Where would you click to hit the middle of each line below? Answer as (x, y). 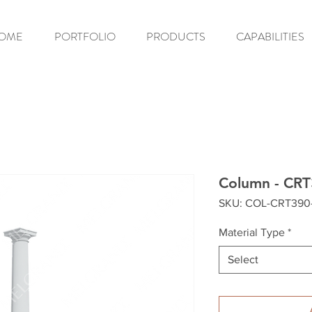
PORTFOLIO (85, 37)
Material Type (252, 232)
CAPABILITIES (270, 37)
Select (243, 259)
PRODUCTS (176, 37)
